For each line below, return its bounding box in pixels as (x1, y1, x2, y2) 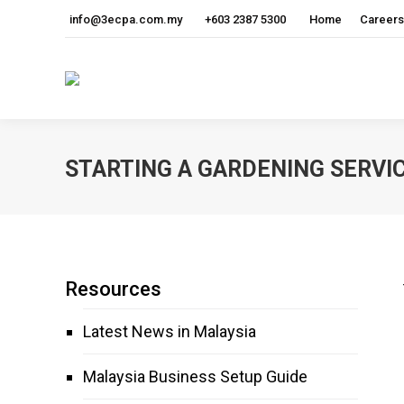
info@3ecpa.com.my (69, 12, 182, 26)
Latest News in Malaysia (83, 322, 256, 341)
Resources (65, 278, 161, 300)
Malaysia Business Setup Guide (83, 367, 308, 386)
